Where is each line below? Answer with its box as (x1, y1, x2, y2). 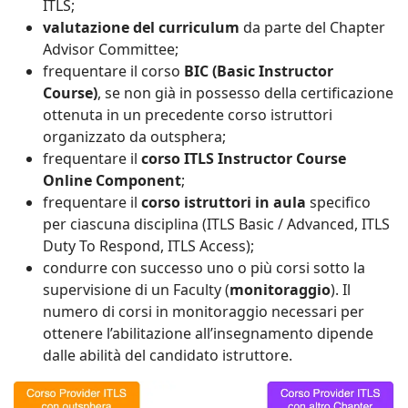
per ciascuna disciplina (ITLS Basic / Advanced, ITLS (43, 213, 390, 234)
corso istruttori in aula (141, 191, 306, 212)
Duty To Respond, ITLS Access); (43, 235, 254, 256)
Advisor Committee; (43, 38, 178, 59)
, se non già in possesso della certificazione (97, 82, 393, 103)
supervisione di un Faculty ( (43, 279, 229, 300)
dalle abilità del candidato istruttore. (43, 344, 292, 365)
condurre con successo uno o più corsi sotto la (43, 257, 365, 278)
